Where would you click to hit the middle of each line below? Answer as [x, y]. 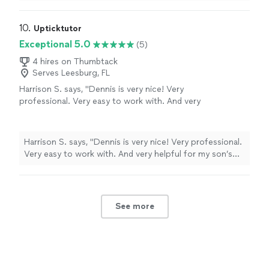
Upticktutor [58, 29]
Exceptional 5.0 [55, 44]
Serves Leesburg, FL [71, 73]
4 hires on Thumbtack [75, 62]
